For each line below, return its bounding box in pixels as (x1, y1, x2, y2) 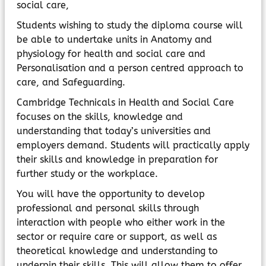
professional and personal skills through (17, 202, 199, 214)
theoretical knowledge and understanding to (17, 245, 218, 256)
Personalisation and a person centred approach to (17, 62, 243, 74)
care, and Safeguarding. (17, 77, 125, 88)
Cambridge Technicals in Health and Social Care (17, 97, 234, 108)
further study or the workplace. (17, 168, 158, 179)
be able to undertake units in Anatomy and (17, 34, 212, 45)
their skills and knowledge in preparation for (17, 154, 218, 165)
